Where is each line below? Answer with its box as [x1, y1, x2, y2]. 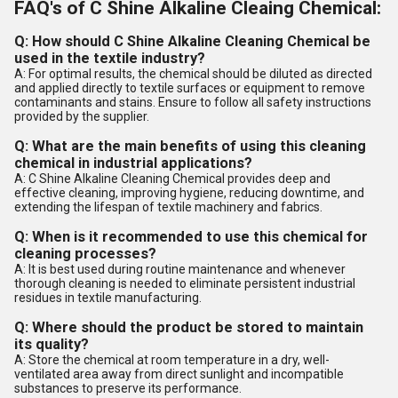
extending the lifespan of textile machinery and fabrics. [14, 200, 322, 214]
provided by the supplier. [14, 109, 149, 123]
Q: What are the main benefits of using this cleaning [14, 138, 366, 155]
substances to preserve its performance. [14, 381, 242, 395]
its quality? [14, 336, 89, 353]
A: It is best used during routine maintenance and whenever [14, 262, 346, 276]
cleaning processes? [14, 245, 156, 262]
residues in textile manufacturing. [14, 291, 202, 305]
